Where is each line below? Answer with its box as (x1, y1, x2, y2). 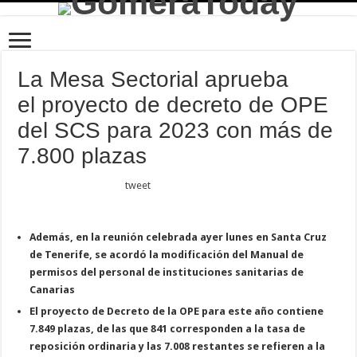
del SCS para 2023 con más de (18, 118, 334, 143)
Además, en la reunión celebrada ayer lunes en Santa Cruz (29, 231, 328, 243)
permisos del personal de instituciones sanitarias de (29, 266, 304, 278)
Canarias (29, 284, 76, 296)
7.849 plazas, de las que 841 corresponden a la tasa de (29, 323, 306, 335)
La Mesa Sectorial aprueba (18, 67, 289, 92)
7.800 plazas (18, 143, 147, 168)
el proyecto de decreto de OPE (18, 92, 329, 117)
